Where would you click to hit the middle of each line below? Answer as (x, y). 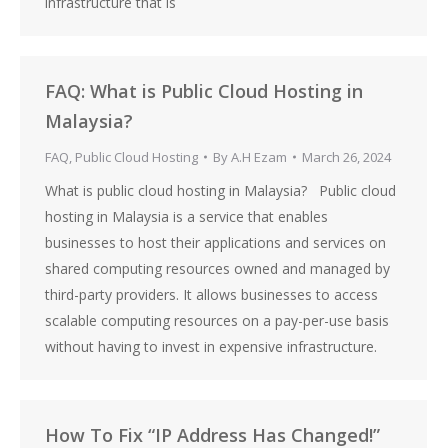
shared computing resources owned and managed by (217, 268)
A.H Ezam (259, 157)
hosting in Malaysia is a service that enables (186, 216)
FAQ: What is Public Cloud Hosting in (204, 91)
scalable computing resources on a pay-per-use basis (217, 320)
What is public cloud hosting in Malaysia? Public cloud (220, 190)
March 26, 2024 (346, 157)
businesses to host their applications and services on (215, 242)
